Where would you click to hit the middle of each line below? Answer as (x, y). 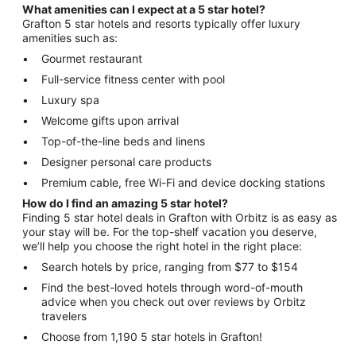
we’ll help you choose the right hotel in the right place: (164, 246)
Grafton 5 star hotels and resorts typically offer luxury (161, 24)
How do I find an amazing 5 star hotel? (125, 203)
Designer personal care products (126, 162)
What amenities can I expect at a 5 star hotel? (144, 10)
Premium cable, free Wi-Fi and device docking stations (183, 183)
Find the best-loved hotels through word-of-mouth (172, 288)
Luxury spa (72, 100)
